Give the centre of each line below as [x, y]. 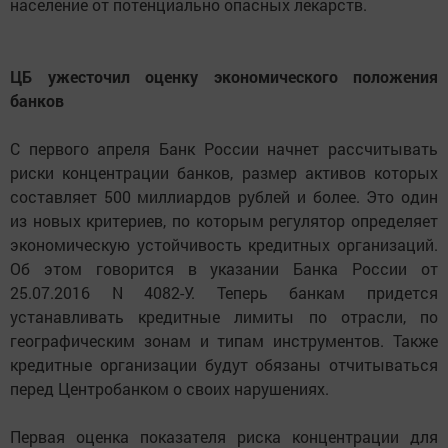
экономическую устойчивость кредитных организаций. [224, 245]
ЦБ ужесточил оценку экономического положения [224, 77]
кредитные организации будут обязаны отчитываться [224, 365]
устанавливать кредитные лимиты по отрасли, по [224, 317]
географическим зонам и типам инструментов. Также [224, 341]
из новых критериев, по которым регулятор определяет [224, 221]
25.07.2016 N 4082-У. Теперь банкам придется [224, 293]
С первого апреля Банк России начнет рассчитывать [224, 149]
